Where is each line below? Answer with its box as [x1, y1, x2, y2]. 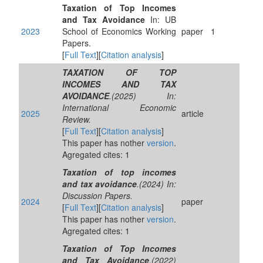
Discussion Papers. [62, 190, 133, 201]
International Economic [62, 102, 176, 113]
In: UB [145, 14, 176, 25]
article [181, 107, 204, 119]
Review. [62, 113, 91, 125]
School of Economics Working [62, 25, 176, 37]
